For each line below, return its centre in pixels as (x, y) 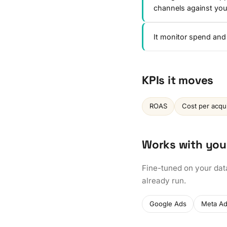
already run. (164, 180)
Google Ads (168, 203)
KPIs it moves (178, 80)
